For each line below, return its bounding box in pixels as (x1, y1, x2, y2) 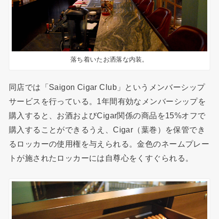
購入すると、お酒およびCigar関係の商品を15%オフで (8, 111, 206, 120)
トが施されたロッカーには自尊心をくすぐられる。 (8, 153, 194, 163)
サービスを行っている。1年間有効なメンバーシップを (8, 97, 206, 106)
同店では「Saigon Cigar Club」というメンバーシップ (8, 83, 205, 92)
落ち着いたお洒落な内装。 (70, 56, 149, 64)
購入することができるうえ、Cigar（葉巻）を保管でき (8, 125, 206, 134)
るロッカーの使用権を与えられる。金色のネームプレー (8, 139, 210, 149)
